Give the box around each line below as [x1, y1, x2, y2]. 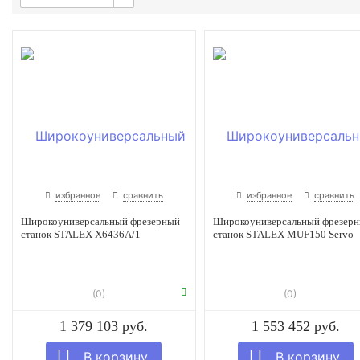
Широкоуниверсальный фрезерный [21, 215, 180, 227]
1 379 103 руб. [59, 317, 149, 334]
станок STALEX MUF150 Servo [212, 227, 354, 240]
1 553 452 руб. [251, 317, 340, 334]
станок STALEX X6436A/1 [21, 227, 141, 240]
